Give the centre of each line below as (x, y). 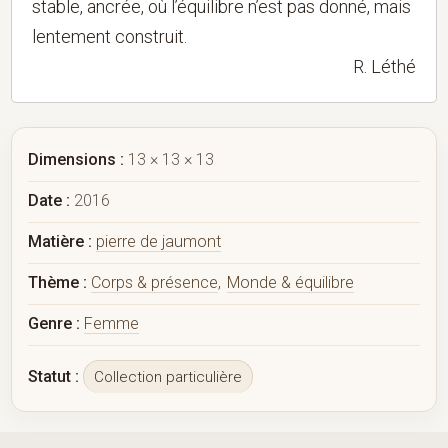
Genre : (54, 323)
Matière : (60, 241)
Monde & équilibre (291, 282)
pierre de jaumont (159, 241)
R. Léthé (384, 66)
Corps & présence (155, 282)
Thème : (58, 282)
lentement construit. (110, 36)
